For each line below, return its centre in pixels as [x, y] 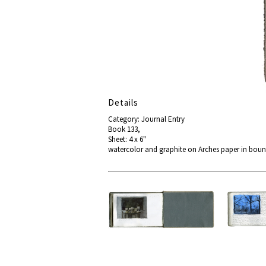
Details [123, 102]
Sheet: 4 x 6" [127, 139]
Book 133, [124, 129]
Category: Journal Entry [146, 119]
